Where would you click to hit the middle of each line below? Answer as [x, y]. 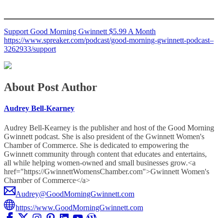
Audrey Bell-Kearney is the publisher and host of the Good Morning [109, 127]
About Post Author [51, 87]
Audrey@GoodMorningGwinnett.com [75, 194]
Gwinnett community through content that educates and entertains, [105, 154]
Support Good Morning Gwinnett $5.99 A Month [80, 32]
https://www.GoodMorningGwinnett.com [79, 207]
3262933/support [30, 49]
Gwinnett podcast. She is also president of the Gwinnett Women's [104, 136]
